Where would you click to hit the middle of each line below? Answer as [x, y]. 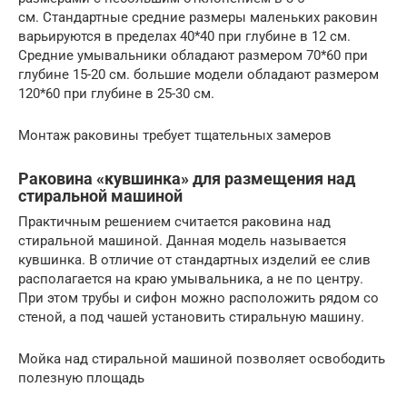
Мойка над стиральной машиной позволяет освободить [202, 358]
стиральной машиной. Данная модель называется [182, 240]
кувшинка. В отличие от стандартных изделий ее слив [194, 259]
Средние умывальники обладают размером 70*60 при [193, 55]
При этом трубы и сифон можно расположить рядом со [199, 298]
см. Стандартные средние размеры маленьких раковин [198, 17]
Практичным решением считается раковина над [174, 221]
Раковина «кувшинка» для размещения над [187, 178]
